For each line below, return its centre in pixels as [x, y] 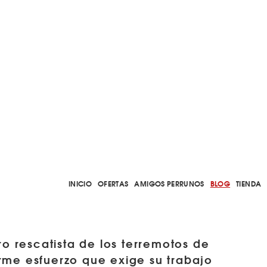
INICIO [80, 183]
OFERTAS [113, 183]
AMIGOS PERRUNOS [169, 183]
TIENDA [249, 183]
